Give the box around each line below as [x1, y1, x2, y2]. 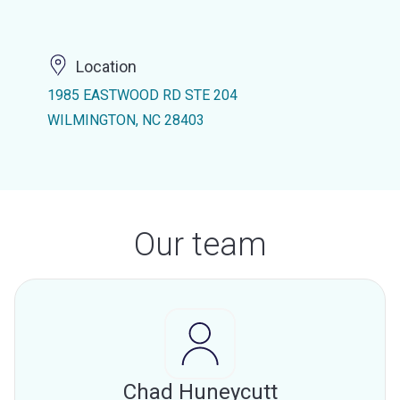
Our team [133, 226, 267, 263]
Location [75, 57, 137, 77]
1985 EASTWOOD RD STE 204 [46, 87, 237, 104]
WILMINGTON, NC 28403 [46, 112, 204, 129]
